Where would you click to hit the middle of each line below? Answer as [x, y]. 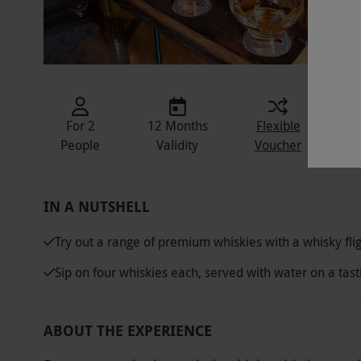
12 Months [177, 125]
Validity [178, 145]
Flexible [278, 125]
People [81, 145]
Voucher [278, 145]
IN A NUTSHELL [96, 206]
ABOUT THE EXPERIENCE [127, 330]
